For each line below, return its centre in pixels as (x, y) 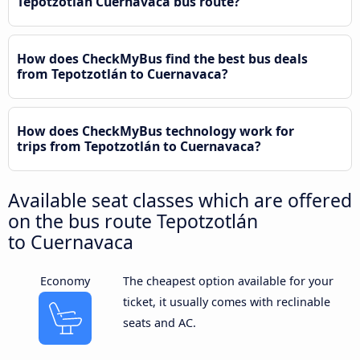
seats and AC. (159, 322)
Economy (65, 280)
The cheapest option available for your (228, 280)
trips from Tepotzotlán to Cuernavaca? (139, 146)
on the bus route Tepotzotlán (133, 221)
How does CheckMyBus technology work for (155, 131)
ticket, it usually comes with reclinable (226, 301)
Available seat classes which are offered (180, 200)
